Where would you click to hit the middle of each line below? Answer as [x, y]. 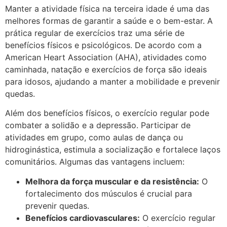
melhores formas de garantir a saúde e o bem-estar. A [109, 21]
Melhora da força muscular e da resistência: [112, 181]
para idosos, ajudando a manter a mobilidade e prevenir [112, 81]
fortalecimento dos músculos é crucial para [109, 193]
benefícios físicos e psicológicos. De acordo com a [103, 45]
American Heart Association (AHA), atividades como [106, 57]
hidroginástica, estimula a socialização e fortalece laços [113, 150]
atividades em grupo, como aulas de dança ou [94, 138]
